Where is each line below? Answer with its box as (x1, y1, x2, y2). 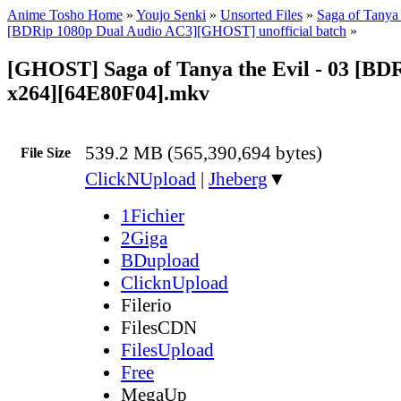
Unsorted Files (220, 7, 303, 22)
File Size (21, 144, 71, 160)
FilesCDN (121, 316, 197, 338)
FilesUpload (121, 338, 214, 361)
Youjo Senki (136, 7, 206, 22)
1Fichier (121, 204, 184, 226)
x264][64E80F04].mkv (7, 81, 209, 105)
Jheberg (209, 167, 268, 190)
